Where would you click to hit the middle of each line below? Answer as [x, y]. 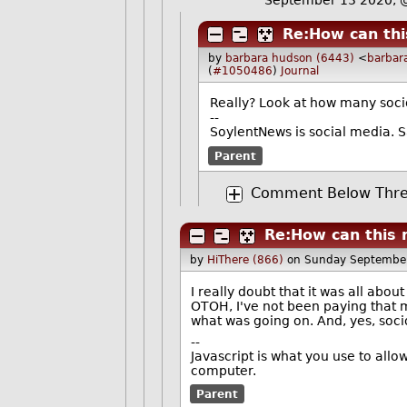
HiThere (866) [245, 259]
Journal [299, 71]
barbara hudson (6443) [289, 59]
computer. [224, 370]
